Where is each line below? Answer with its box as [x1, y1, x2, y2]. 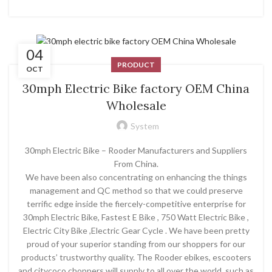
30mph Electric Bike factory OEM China [22, 80, 250, 96]
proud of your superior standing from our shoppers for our [27, 238, 245, 249]
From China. [114, 158, 158, 169]
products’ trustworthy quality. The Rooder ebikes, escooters [21, 251, 251, 262]
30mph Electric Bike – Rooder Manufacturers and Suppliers [25, 144, 247, 155]
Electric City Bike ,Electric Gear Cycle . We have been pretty [22, 225, 250, 236]
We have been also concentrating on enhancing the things [25, 171, 247, 182]
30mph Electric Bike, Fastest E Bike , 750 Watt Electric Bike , [23, 211, 249, 222]
